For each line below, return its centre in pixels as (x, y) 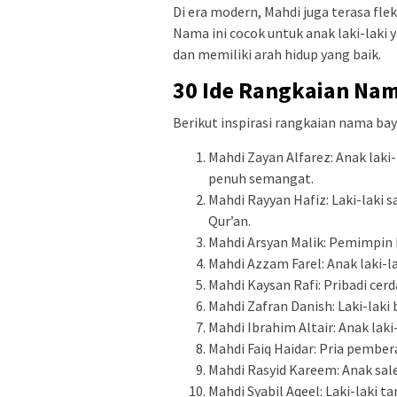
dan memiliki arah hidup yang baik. (277, 54)
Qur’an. (230, 221)
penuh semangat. (261, 179)
